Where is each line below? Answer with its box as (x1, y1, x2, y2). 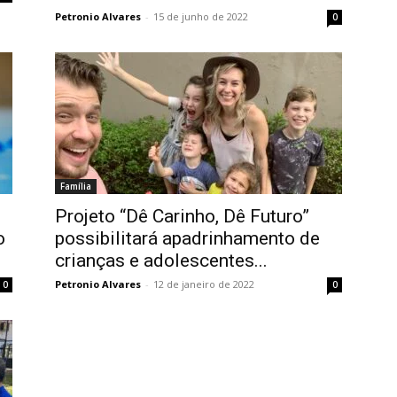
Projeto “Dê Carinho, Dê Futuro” (55, 206, 309, 227)
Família (60, 180, 91, 192)
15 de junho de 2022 (153, 10, 248, 23)
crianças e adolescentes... (55, 250, 268, 271)
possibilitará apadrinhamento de (55, 228, 320, 249)
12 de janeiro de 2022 (153, 277, 254, 291)
